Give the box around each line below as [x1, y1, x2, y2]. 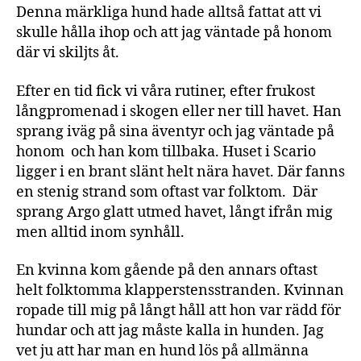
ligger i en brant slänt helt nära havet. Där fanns [16, 162, 345, 181]
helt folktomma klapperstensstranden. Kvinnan [16, 281, 344, 300]
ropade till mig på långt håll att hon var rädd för [16, 301, 341, 320]
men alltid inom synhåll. [16, 222, 188, 242]
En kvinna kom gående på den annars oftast [16, 261, 317, 280]
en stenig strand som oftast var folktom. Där [16, 182, 317, 201]
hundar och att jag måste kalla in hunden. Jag [16, 322, 324, 340]
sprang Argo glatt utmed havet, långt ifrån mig [16, 202, 333, 222]
